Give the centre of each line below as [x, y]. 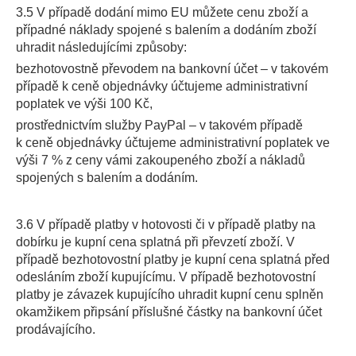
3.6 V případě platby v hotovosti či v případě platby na [166, 224]
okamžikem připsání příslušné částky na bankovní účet [169, 312]
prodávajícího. [56, 329]
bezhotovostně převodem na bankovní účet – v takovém [172, 69]
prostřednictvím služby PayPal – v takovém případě [159, 125]
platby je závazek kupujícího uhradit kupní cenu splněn [170, 294]
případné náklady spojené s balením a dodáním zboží [166, 30]
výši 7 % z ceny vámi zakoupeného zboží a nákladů [161, 160]
